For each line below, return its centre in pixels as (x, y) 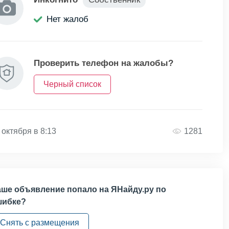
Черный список (72, 84)
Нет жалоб (67, 19)
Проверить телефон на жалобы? (104, 63)
